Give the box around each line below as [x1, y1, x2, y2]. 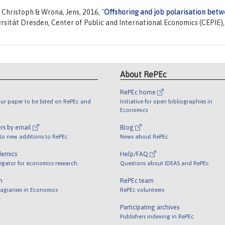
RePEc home [120, 88, 157, 96]
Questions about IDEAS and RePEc [120, 160, 209, 167]
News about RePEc [120, 133, 168, 140]
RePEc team [120, 177, 154, 185]
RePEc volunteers [120, 186, 164, 193]
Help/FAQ [120, 150, 150, 158]
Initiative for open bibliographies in [120, 98, 212, 105]
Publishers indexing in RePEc [120, 213, 194, 220]
